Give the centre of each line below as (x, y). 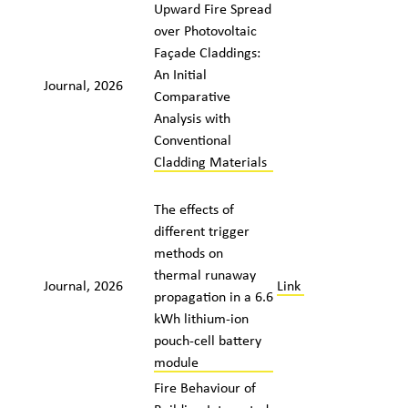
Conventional (192, 139)
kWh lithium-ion (201, 318)
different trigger (201, 230)
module (178, 362)
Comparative (192, 96)
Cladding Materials (210, 161)
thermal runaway (204, 274)
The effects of (194, 209)
